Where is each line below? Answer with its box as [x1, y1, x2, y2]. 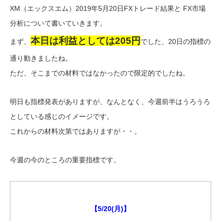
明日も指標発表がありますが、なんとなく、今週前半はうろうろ [10, 98, 210, 106]
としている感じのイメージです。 [10, 112, 113, 121]
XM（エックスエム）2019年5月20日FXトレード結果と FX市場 [10, 4, 206, 13]
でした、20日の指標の [141, 37, 211, 46]
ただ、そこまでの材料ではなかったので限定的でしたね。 [10, 69, 189, 77]
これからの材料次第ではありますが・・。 [10, 127, 141, 136]
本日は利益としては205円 [31, 36, 141, 46]
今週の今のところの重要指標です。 [10, 156, 120, 164]
